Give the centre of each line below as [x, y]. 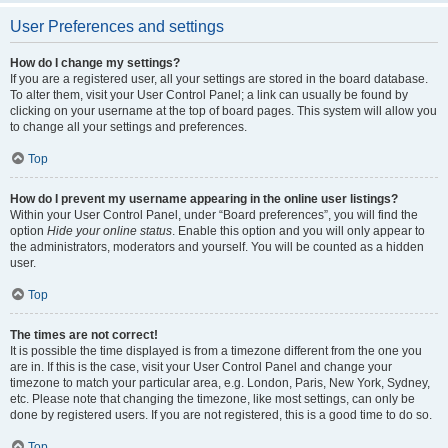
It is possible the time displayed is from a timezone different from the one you [216, 351]
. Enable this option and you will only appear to [298, 231]
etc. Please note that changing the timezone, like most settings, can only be [212, 399]
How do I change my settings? [95, 63]
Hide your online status [109, 231]
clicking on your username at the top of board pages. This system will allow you [223, 111]
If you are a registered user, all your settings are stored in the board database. [219, 79]
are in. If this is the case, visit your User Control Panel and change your [201, 367]
